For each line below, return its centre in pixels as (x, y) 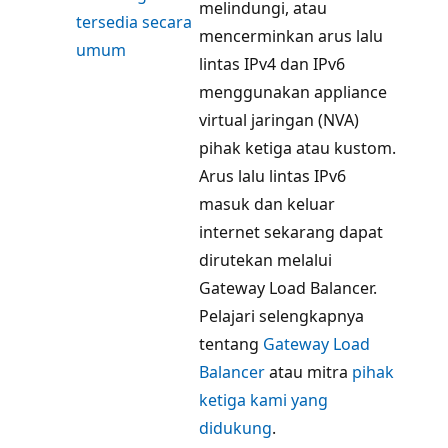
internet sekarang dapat (291, 231)
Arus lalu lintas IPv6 (272, 175)
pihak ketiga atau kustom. (297, 147)
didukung (235, 427)
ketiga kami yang (263, 399)
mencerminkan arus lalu (291, 35)
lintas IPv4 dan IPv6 (272, 63)
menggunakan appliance (293, 91)
